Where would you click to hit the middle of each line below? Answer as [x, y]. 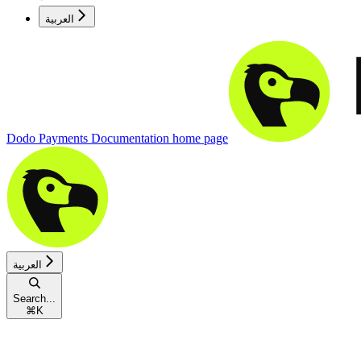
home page [199, 139]
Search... [34, 299]
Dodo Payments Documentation [88, 139]
